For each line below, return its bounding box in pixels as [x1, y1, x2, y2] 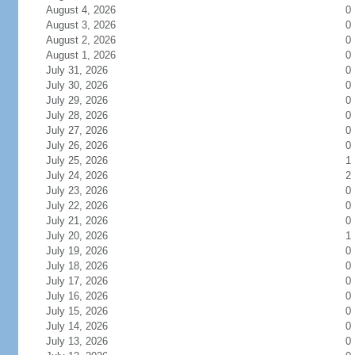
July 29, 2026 [45, 94, 108, 106]
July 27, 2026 [45, 124, 108, 136]
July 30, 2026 [45, 79, 108, 91]
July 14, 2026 [45, 320, 108, 332]
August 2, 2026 [45, 34, 116, 46]
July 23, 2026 [45, 185, 108, 197]
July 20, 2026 [45, 230, 108, 242]
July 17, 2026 [45, 275, 108, 287]
